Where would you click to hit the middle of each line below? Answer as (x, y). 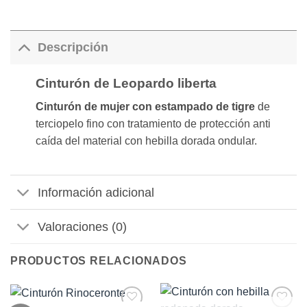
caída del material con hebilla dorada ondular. (146, 141)
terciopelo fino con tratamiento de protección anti (153, 124)
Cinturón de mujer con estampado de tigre (145, 107)
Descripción (73, 48)
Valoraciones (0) (83, 226)
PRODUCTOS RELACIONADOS (99, 261)
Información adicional (96, 192)
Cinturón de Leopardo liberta (126, 83)
